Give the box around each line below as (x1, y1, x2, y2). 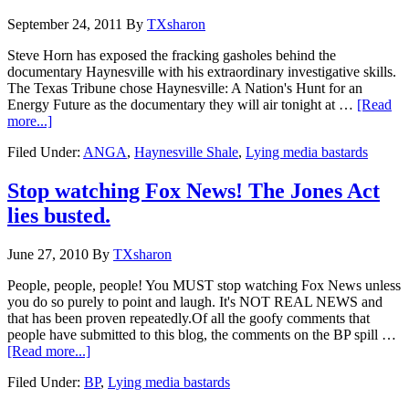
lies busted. (7, 203, 110, 227)
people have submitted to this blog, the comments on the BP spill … (7, 326, 396, 342)
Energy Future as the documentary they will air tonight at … (7, 96, 357, 112)
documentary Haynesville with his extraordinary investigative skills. (7, 63, 396, 79)
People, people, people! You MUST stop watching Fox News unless (7, 277, 401, 293)
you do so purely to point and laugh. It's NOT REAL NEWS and (7, 293, 383, 309)
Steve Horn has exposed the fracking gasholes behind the (7, 47, 336, 63)
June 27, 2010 (7, 246, 89, 262)
